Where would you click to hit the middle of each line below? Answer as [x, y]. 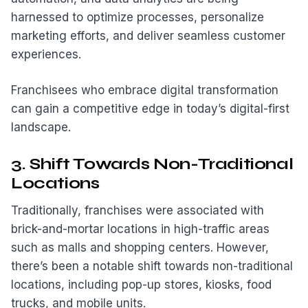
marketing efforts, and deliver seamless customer [148, 35]
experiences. [46, 54]
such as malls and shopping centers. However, [140, 248]
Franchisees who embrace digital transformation [145, 90]
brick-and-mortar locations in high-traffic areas [140, 229]
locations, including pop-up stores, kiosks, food [141, 285]
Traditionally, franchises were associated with [137, 211]
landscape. [41, 128]
